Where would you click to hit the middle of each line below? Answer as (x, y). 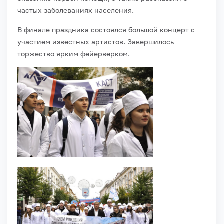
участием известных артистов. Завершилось (96, 42)
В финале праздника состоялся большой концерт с (106, 30)
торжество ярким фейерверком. (74, 54)
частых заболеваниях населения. (76, 10)
